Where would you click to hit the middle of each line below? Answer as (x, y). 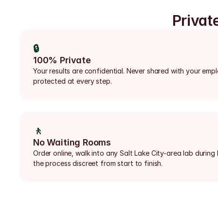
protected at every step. (73, 81)
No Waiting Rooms (72, 142)
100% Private (62, 60)
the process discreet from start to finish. (98, 163)
